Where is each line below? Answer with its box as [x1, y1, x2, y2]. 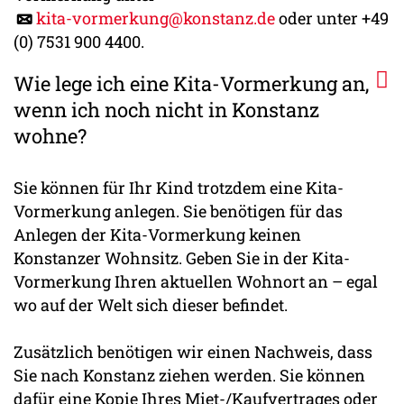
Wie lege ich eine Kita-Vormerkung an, [14, 69, 369, 96]
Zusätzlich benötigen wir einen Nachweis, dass [14, 340, 372, 363]
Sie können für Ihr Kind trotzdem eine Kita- [14, 176, 344, 198]
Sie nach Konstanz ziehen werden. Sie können [14, 363, 365, 386]
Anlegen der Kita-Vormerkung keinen [14, 223, 301, 245]
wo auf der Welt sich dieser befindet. [14, 293, 288, 316]
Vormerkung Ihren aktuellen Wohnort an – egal [14, 270, 378, 292]
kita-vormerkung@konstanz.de [36, 7, 275, 30]
